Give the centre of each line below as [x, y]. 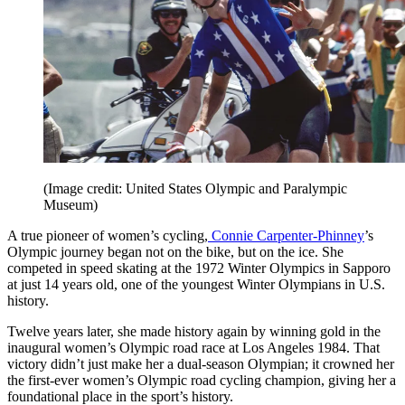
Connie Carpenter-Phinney [286, 235]
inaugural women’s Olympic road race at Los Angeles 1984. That [193, 347]
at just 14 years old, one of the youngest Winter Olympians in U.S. [196, 284]
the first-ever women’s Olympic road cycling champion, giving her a [202, 380]
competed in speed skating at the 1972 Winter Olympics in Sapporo [199, 268]
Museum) [71, 204]
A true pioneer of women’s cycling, [108, 235]
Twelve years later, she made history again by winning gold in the [194, 331]
